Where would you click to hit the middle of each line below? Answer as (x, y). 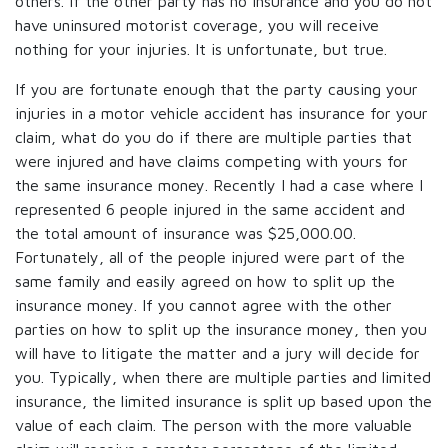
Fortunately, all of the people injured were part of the (210, 257)
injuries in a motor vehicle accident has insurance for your (221, 113)
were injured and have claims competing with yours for (211, 161)
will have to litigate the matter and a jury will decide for (217, 353)
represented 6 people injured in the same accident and (210, 209)
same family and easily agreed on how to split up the (205, 281)
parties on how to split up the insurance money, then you (221, 329)
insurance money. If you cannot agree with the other (203, 305)
